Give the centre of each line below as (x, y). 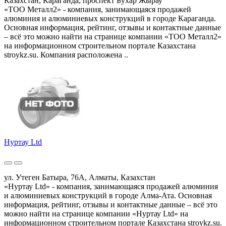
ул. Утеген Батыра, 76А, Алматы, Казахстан (80, 177)
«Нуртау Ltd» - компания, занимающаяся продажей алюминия (111, 186)
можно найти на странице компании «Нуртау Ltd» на (96, 213)
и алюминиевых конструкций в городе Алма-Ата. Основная (108, 195)
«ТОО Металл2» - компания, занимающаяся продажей (98, 9)
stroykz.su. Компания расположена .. (66, 54)
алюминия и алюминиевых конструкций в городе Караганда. (110, 18)
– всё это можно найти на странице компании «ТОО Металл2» (113, 36)
